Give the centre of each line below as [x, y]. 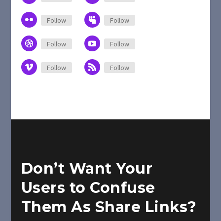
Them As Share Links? [109, 207]
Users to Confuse [88, 188]
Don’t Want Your [87, 168]
